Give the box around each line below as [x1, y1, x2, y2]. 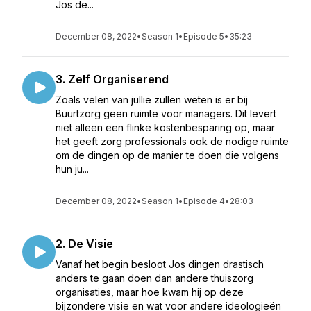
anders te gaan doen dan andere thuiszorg [56, 272, 253, 284]
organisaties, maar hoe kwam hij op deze [56, 286, 244, 298]
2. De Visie [56, 237, 113, 251]
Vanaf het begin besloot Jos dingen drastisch [56, 258, 264, 270]
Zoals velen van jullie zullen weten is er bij [56, 94, 248, 106]
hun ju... [56, 163, 89, 175]
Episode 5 [183, 31, 224, 42]
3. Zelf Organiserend [56, 72, 169, 86]
